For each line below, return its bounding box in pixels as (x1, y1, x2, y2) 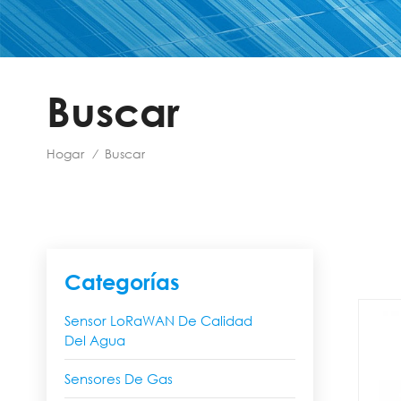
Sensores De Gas (64, 371, 173, 388)
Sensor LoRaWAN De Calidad (64, 312, 252, 329)
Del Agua (64, 332, 125, 349)
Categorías (64, 269, 180, 295)
